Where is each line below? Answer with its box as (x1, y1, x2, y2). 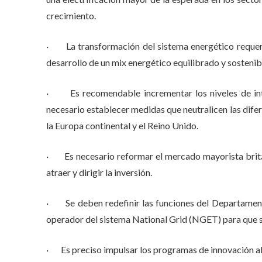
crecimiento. (46, 10, 96, 21)
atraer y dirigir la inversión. (46, 167, 152, 178)
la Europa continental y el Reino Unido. (46, 120, 198, 131)
